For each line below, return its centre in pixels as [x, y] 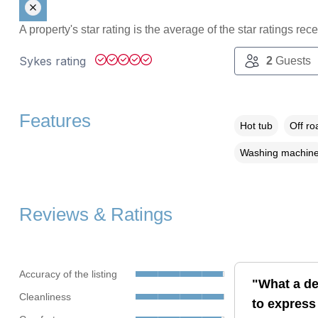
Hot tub [256, 126]
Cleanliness [45, 296]
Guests [291, 61]
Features [55, 121]
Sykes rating [54, 61]
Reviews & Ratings [95, 215]
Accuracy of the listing [68, 274]
